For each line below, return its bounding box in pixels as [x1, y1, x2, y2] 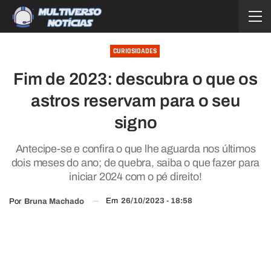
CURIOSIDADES [113, 47, 157, 56]
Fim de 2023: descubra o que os [13, 70, 258, 88]
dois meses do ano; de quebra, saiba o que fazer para [11, 157, 260, 169]
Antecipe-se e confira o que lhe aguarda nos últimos [15, 143, 256, 155]
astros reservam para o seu [31, 91, 240, 110]
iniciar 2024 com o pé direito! [69, 171, 202, 183]
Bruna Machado [24, 197, 84, 206]
